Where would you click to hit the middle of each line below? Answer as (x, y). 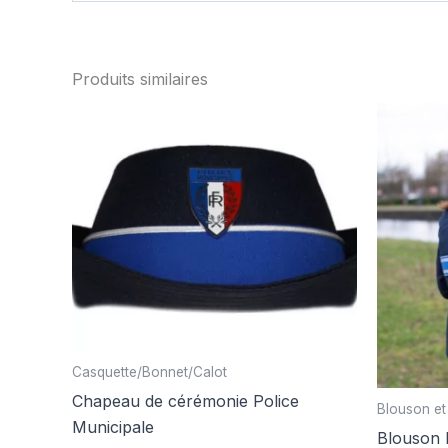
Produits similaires (140, 79)
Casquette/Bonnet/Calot (149, 372)
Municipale (113, 426)
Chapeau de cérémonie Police (185, 400)
